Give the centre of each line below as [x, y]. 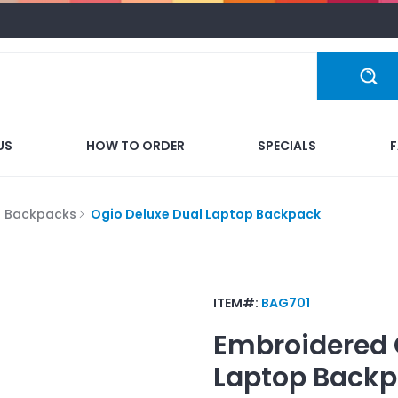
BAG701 [286, 302]
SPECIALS [287, 145]
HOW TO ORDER [135, 145]
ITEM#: [237, 302]
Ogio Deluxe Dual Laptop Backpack [206, 214]
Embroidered [300, 345]
